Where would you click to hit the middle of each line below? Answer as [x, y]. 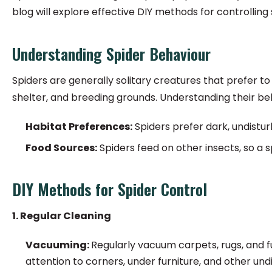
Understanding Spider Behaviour [111, 54]
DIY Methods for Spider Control [110, 189]
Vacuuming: [58, 245]
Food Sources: [61, 148]
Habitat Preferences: [79, 127]
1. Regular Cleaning [62, 216]
